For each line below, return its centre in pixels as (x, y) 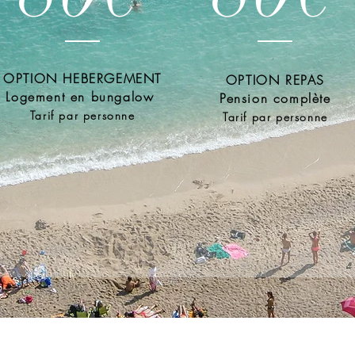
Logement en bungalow (82, 97)
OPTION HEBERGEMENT (83, 78)
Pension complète (275, 98)
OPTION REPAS (275, 80)
